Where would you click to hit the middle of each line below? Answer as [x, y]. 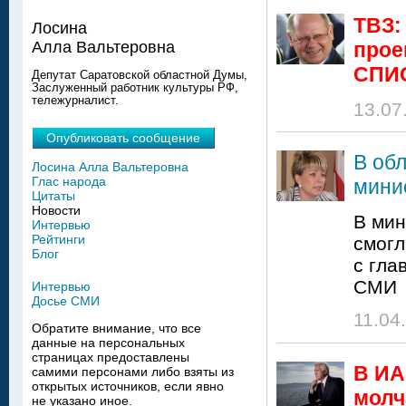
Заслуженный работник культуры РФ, [135, 87]
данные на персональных [108, 343]
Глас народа [69, 182]
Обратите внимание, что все [116, 329]
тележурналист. [75, 100]
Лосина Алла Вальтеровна [110, 167]
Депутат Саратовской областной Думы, [140, 75]
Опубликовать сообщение [123, 138]
